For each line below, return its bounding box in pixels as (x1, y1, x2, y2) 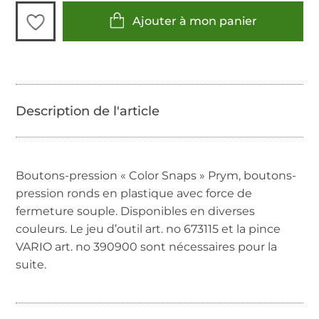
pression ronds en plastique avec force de (16, 186, 253, 200)
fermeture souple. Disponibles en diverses (16, 204, 256, 218)
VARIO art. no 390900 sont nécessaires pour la (16, 239, 278, 253)
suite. (16, 257, 47, 271)
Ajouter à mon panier (132, 14, 257, 28)
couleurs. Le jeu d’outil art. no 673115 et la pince (16, 221, 281, 236)
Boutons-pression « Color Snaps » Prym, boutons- (16, 168, 297, 182)
